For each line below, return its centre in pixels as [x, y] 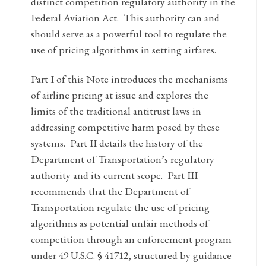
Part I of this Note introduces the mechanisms [129, 78]
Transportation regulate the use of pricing [120, 207]
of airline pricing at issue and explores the [119, 94]
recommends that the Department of [110, 191]
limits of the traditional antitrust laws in [116, 110]
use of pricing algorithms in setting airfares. [123, 49]
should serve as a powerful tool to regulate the [129, 33]
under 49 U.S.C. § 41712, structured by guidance [131, 255]
